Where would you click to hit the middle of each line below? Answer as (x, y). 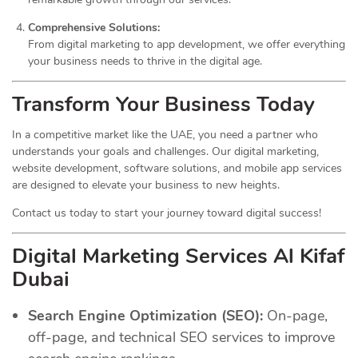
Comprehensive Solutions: (94, 27)
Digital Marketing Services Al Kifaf (178, 256)
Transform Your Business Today (163, 104)
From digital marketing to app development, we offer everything (187, 44)
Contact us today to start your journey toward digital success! (167, 213)
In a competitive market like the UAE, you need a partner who (165, 134)
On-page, (295, 315)
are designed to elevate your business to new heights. (146, 185)
